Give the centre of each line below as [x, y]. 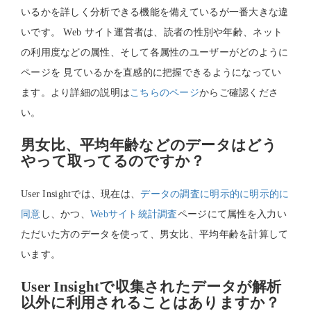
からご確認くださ [239, 93]
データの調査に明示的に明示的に [215, 194]
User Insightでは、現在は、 [81, 194]
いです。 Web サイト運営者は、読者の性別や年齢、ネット [152, 32]
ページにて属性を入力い [232, 214]
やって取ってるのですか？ [113, 161]
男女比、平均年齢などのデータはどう [149, 145]
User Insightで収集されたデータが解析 [151, 287]
